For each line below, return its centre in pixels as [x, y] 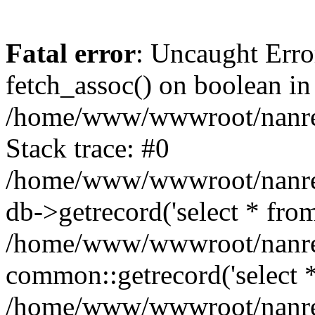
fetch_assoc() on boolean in [158, 85]
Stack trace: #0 [88, 148]
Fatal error [71, 53]
